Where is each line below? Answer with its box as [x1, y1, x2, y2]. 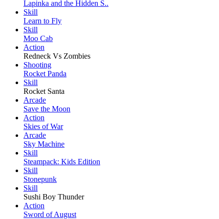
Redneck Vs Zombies [23, 52, 90, 61]
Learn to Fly [23, 17, 62, 25]
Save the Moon [23, 105, 70, 113]
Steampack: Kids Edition [23, 157, 100, 166]
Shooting [23, 61, 51, 69]
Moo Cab [23, 34, 53, 43]
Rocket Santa [23, 87, 65, 96]
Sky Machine [23, 140, 65, 149]
